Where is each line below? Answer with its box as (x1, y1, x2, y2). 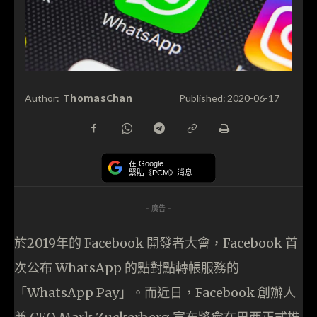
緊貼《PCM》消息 (129, 168, 192, 178)
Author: (25, 92, 59, 105)
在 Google (129, 159, 163, 168)
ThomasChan (63, 90, 132, 105)
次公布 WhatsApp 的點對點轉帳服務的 (14, 260, 239, 277)
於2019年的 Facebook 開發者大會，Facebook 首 (14, 235, 298, 252)
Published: (178, 92, 226, 105)
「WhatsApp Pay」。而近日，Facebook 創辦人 (14, 284, 296, 301)
